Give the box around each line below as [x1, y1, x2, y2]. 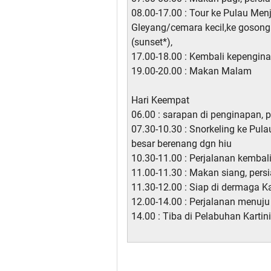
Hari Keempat [131, 94, 189, 106]
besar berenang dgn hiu [131, 138, 232, 150]
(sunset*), [131, 36, 172, 48]
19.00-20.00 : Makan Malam [131, 65, 252, 77]
